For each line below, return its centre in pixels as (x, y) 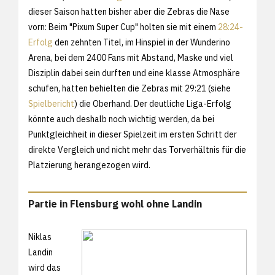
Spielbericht (51, 103)
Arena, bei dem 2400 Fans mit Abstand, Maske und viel (131, 57)
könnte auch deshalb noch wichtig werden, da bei (121, 119)
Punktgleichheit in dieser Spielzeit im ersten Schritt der (133, 134)
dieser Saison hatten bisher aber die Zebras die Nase (129, 11)
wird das (45, 267)
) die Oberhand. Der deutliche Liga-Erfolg (153, 103)
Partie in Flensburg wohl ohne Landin (115, 203)
